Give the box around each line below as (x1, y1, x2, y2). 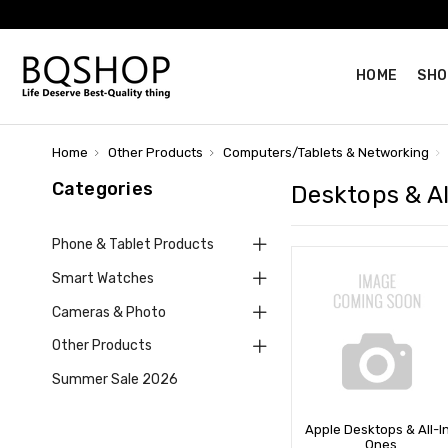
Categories (51, 178, 153, 200)
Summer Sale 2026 (51, 371, 178, 389)
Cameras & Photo (51, 303, 166, 321)
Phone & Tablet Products (51, 235, 214, 253)
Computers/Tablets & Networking (223, 145, 429, 160)
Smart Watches (51, 269, 154, 287)
